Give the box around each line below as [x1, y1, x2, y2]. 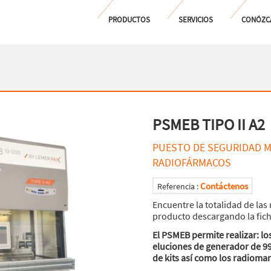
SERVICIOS [178, 15, 213, 25]
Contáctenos [200, 180, 248, 192]
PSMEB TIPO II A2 [152, 114, 265, 134]
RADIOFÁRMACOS [152, 155, 231, 169]
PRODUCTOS [108, 15, 150, 25]
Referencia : [157, 181, 200, 192]
